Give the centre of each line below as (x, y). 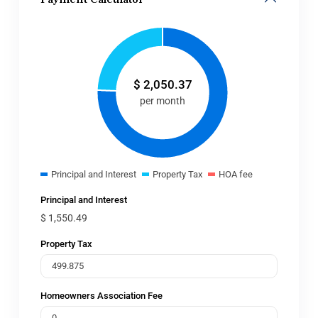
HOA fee (236, 174)
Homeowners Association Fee (102, 295)
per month (163, 100)
